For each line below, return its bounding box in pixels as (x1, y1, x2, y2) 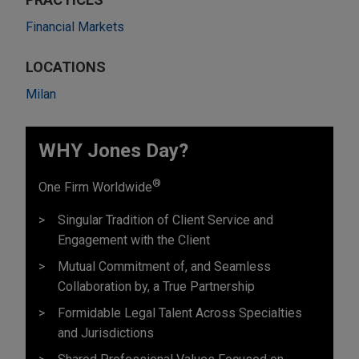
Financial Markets (26, 18, 124, 34)
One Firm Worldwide (38, 179, 152, 195)
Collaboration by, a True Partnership (58, 278, 255, 294)
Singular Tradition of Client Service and (58, 212, 273, 228)
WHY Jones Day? (38, 139, 188, 162)
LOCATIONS (26, 58, 106, 75)
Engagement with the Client (58, 232, 210, 248)
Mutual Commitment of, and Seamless (58, 258, 271, 274)
